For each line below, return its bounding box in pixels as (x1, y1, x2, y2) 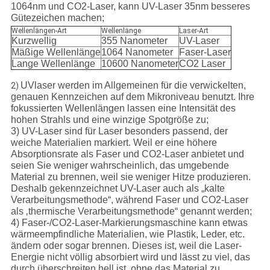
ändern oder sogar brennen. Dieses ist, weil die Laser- (10, 240, 242, 251)
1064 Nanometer (101, 47, 173, 58)
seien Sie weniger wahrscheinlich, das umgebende (10, 160, 229, 171)
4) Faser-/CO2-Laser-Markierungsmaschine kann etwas (10, 218, 248, 228)
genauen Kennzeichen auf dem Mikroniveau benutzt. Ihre (10, 92, 254, 102)
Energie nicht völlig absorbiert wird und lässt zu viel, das (10, 252, 250, 263)
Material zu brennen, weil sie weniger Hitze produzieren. (10, 172, 251, 183)
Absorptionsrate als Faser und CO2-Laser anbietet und (10, 149, 244, 160)
